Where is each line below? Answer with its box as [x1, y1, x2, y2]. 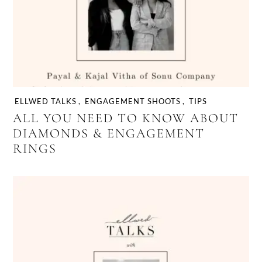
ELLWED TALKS [15, 96, 77, 106]
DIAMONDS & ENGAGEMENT [13, 125, 205, 141]
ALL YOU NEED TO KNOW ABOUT [13, 110, 239, 126]
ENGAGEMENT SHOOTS [85, 96, 181, 106]
